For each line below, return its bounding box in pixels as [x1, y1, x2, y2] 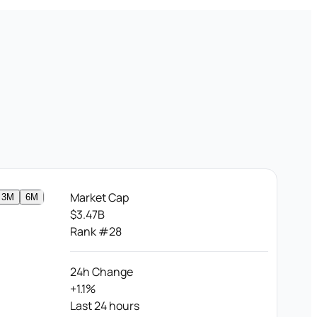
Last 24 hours [70, 298, 139, 314]
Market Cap [70, 190, 129, 206]
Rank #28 [70, 224, 122, 240]
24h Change [70, 264, 133, 280]
